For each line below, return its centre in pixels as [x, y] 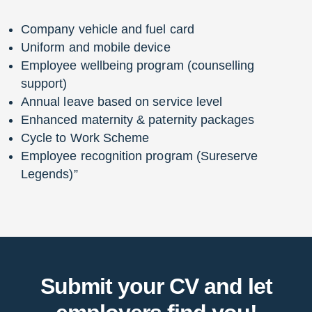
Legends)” [49, 174]
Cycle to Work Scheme [85, 138]
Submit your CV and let [156, 286]
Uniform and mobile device [96, 47]
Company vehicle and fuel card [108, 29]
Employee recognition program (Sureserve [140, 156]
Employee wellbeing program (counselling [138, 65]
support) [44, 83]
